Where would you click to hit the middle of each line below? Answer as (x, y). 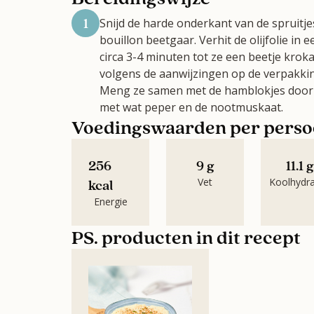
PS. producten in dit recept (186, 237)
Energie (110, 202)
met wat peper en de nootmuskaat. (191, 107)
